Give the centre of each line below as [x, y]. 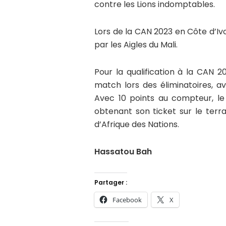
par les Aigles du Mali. [136, 45]
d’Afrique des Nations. [137, 125]
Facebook [127, 200]
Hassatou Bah [123, 152]
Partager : [111, 183]
